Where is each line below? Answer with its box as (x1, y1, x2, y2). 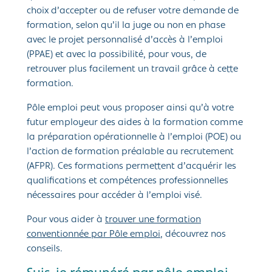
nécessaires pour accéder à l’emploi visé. (27, 191, 202, 201)
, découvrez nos (160, 229, 226, 240)
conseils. (27, 244, 63, 254)
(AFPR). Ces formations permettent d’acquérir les (27, 161, 236, 172)
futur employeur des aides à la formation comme (27, 118, 243, 128)
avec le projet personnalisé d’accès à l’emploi (27, 35, 223, 46)
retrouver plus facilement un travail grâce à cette (27, 64, 238, 75)
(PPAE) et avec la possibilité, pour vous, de (27, 50, 206, 60)
